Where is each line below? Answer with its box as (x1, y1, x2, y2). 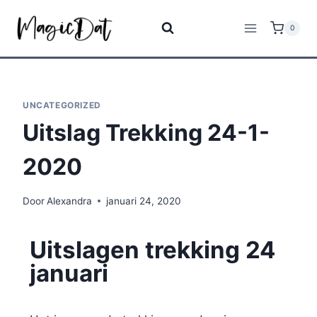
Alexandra (47, 195, 93, 207)
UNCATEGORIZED (23, 100, 101, 110)
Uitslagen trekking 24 (30, 235, 275, 264)
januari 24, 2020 (106, 195, 182, 207)
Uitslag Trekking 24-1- (23, 118, 270, 146)
